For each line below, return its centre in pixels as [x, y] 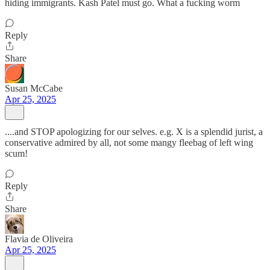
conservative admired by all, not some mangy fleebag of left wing [129, 143]
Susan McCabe [34, 88]
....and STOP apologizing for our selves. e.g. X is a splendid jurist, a [134, 132]
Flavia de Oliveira [39, 239]
